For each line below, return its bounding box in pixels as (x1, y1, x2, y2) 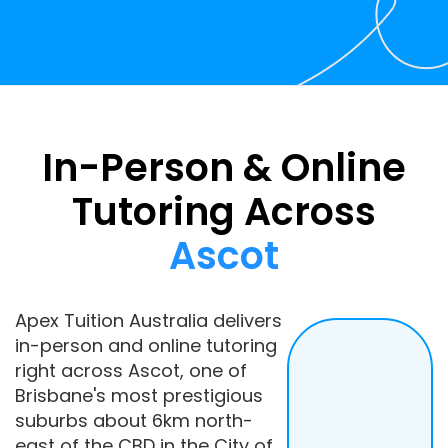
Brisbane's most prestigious (15, 383, 263, 408)
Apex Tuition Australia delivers (15, 308, 282, 333)
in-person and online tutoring (15, 333, 277, 358)
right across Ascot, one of (15, 358, 247, 383)
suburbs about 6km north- (15, 408, 253, 433)
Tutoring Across (72, 185, 376, 238)
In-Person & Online (42, 141, 406, 194)
